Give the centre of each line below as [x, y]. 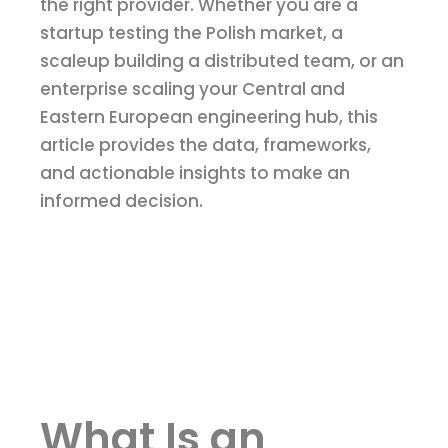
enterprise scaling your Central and [192, 89]
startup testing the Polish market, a [191, 33]
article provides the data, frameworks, [205, 145]
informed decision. [121, 201]
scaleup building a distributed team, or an [222, 61]
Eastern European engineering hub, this [209, 117]
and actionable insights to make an [195, 173]
